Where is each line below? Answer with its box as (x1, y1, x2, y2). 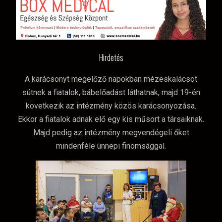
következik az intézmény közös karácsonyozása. (26, 101, 196, 111)
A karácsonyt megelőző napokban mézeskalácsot (25, 74, 197, 84)
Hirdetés (99, 51, 123, 63)
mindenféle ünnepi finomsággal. (56, 141, 166, 151)
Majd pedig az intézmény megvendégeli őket (33, 127, 189, 137)
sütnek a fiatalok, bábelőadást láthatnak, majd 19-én (22, 87, 200, 97)
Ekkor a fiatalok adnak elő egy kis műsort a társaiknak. (18, 114, 204, 124)
